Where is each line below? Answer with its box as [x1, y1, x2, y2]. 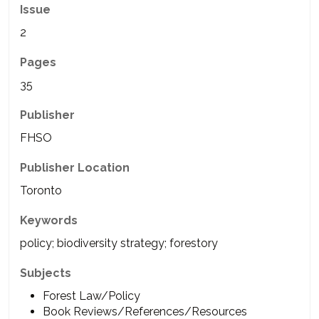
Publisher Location [20, 160, 130, 174]
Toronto [20, 183, 62, 197]
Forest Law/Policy [43, 288, 140, 303]
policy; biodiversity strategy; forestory [20, 236, 218, 250]
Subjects [20, 266, 71, 280]
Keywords [20, 213, 78, 227]
